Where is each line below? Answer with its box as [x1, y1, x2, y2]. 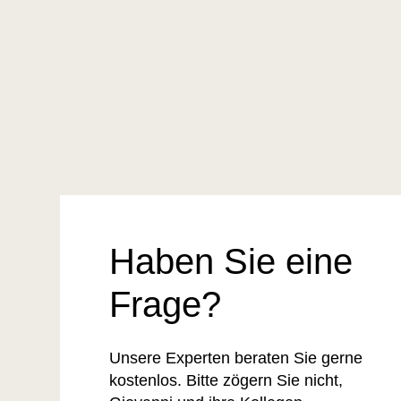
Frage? [109, 285, 221, 325]
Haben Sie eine [109, 242, 353, 282]
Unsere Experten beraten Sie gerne [109, 349, 363, 368]
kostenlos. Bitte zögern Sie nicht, [109, 371, 343, 390]
